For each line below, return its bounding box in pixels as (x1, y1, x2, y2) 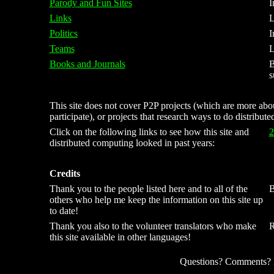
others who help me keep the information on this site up (49, 194, 263, 205)
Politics (49, 28, 78, 39)
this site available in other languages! (49, 232, 191, 242)
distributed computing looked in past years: (49, 138, 215, 148)
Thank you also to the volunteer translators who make (49, 221, 256, 231)
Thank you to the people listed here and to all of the (49, 183, 248, 194)
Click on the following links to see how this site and (49, 127, 249, 137)
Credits (49, 168, 80, 179)
